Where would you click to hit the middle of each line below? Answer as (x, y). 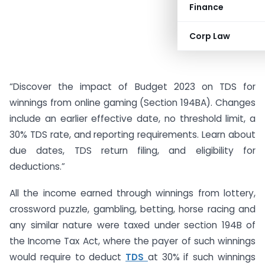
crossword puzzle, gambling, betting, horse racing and (132, 209)
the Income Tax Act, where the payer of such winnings (132, 241)
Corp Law (210, 36)
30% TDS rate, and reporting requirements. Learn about (132, 135)
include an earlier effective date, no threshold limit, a (132, 119)
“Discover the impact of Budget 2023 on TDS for (132, 87)
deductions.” (37, 167)
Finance (206, 7)
